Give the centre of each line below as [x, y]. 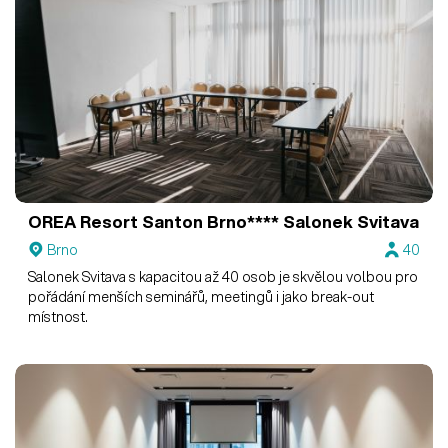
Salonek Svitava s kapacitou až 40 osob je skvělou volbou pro [223, 276]
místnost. [58, 316]
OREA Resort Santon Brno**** [154, 222]
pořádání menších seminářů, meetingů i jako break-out [201, 296]
